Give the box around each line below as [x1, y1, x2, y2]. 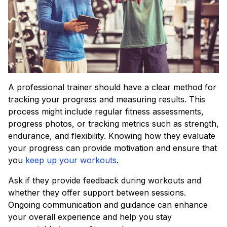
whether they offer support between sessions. [8, 187, 186, 198]
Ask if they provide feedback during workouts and [8, 175, 201, 185]
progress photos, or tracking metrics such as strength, [8, 119, 219, 129]
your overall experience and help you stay [8, 212, 172, 222]
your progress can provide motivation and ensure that [8, 143, 217, 153]
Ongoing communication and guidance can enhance [8, 200, 208, 210]
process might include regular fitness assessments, [8, 106, 204, 117]
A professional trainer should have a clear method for [8, 82, 216, 92]
